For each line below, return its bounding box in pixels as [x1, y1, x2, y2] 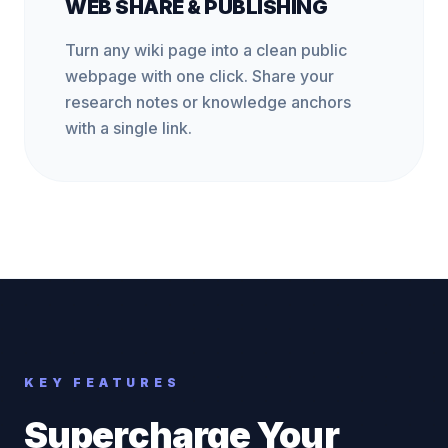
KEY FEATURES [24, 375, 181, 390]
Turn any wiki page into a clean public [65, 40, 347, 60]
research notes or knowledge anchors [65, 92, 351, 112]
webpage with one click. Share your [65, 66, 334, 86]
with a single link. [65, 118, 192, 138]
